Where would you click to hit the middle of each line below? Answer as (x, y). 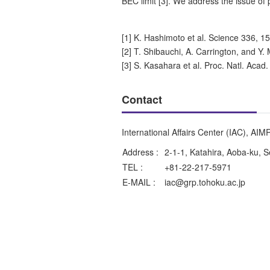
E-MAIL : (139, 182)
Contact (142, 99)
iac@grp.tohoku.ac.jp (205, 182)
